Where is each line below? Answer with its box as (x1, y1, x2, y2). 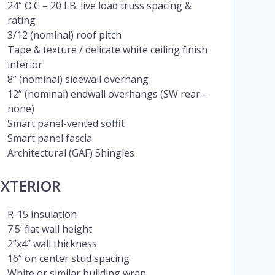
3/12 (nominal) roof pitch (7, 28, 122, 42)
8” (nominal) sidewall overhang (7, 72, 149, 87)
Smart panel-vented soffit (7, 117, 125, 131)
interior (7, 58, 42, 72)
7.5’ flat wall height (7, 222, 92, 236)
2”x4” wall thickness (7, 237, 97, 251)
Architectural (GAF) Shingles (7, 146, 134, 160)
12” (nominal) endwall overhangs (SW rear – (7, 87, 208, 101)
